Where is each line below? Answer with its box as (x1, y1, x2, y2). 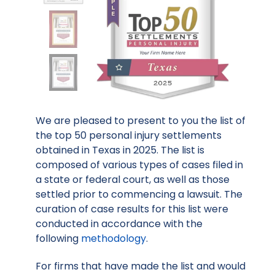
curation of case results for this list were (36, 202, 228, 217)
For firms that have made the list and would (36, 259, 246, 274)
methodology (81, 231, 146, 246)
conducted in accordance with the (36, 217, 203, 231)
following (36, 231, 81, 246)
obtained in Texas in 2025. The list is (36, 143, 204, 158)
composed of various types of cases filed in (36, 158, 243, 172)
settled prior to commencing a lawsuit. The (36, 187, 242, 202)
